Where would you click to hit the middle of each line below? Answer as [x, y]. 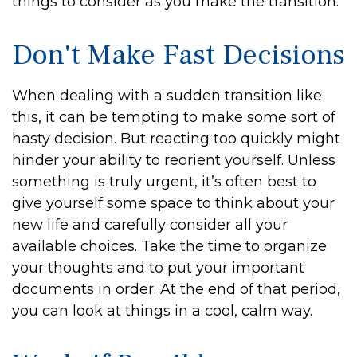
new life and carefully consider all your [150, 225]
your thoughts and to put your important [158, 268]
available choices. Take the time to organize [169, 246]
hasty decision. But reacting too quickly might [176, 139]
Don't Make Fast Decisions [178, 55]
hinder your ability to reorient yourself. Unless [174, 160]
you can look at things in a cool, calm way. [162, 311]
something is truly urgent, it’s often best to [164, 182]
